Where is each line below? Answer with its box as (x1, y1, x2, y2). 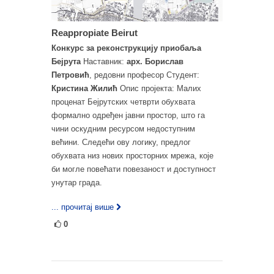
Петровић (51, 70, 89, 80)
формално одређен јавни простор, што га (51, 110, 205, 120)
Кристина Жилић (51, 83, 117, 93)
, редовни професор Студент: (89, 70, 199, 80)
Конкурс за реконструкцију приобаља (51, 43, 201, 53)
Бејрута (51, 56, 81, 66)
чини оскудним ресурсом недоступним (51, 124, 195, 133)
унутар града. (51, 177, 102, 187)
